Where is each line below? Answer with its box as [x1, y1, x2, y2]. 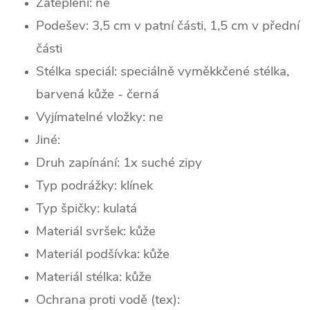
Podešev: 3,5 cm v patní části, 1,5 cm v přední [36, 16, 300, 35]
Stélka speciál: [36, 62, 120, 80]
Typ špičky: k [36, 199, 109, 217]
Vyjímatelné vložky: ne [36, 107, 163, 126]
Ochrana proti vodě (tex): [36, 290, 180, 309]
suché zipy [141, 153, 202, 172]
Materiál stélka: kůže [36, 267, 152, 286]
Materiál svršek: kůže [36, 221, 156, 240]
